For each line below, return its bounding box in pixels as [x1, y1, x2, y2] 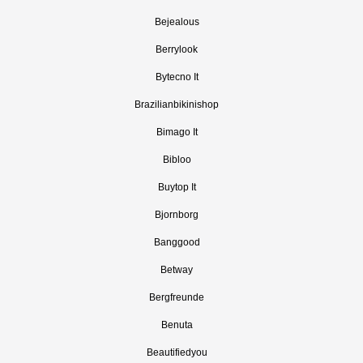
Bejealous [154, 16, 199, 28]
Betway [160, 264, 193, 275]
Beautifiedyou [146, 347, 207, 358]
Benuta [160, 319, 193, 331]
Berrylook [156, 44, 198, 55]
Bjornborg [155, 209, 199, 220]
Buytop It [157, 181, 196, 193]
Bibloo [162, 154, 191, 165]
